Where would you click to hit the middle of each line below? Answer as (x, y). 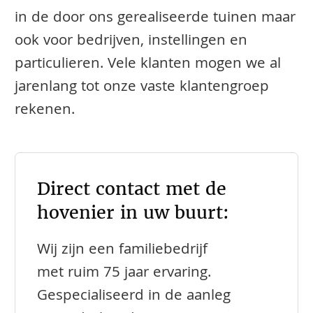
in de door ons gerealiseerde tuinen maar (155, 19)
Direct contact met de (132, 189)
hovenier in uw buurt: (133, 212)
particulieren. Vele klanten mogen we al (148, 65)
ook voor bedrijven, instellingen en (131, 42)
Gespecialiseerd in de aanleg (134, 297)
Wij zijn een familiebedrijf (123, 250)
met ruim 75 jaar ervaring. (124, 274)
